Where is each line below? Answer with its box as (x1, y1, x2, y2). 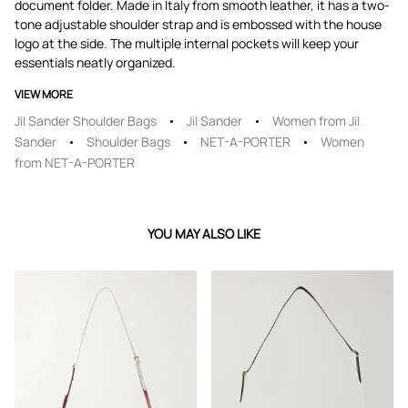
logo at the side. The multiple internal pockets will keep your (15, 35, 359, 52)
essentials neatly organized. (15, 54, 176, 71)
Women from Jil (272, 112, 360, 129)
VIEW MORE (15, 87, 73, 102)
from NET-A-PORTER (15, 154, 135, 171)
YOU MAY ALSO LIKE (148, 225, 260, 242)
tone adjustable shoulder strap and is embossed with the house (15, 15, 382, 33)
